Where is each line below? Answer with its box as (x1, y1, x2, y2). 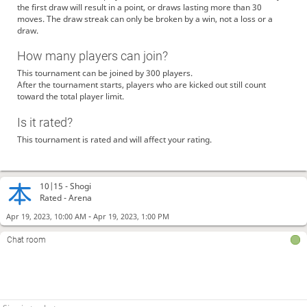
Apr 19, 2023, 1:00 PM (93, 210, 169, 221)
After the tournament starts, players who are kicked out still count (16, 79, 266, 91)
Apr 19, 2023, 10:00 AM (5, 210, 86, 221)
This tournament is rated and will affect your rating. (16, 133, 212, 145)
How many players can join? (16, 49, 168, 64)
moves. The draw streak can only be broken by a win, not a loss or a (16, 12, 273, 25)
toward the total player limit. (16, 90, 124, 103)
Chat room (7, 235, 46, 245)
